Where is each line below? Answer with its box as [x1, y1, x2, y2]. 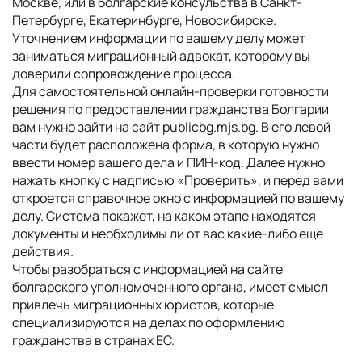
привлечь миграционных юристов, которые [12, 296, 274, 314]
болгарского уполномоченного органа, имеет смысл [12, 278, 328, 296]
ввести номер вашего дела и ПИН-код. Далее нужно [12, 154, 325, 171]
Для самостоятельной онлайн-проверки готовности [12, 82, 329, 100]
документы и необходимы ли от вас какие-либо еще [12, 225, 323, 242]
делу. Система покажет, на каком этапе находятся [12, 207, 316, 225]
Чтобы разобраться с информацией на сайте [12, 260, 283, 278]
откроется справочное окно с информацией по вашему [12, 189, 344, 207]
